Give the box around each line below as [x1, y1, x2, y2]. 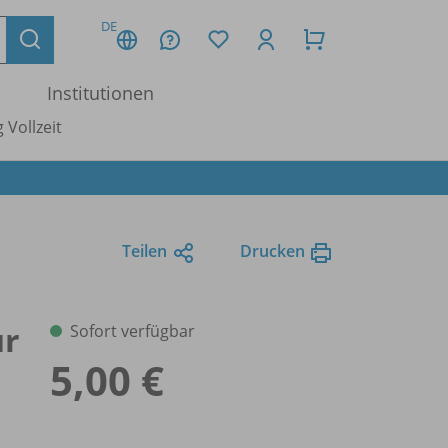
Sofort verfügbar [70, 319, 195, 342]
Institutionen [47, 81, 154, 105]
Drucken [240, 239, 305, 262]
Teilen [122, 239, 167, 262]
